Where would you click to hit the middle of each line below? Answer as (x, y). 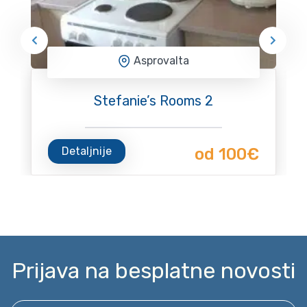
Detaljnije (87, 151)
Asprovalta (161, 61)
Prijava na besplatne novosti (153, 270)
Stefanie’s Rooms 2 (153, 100)
